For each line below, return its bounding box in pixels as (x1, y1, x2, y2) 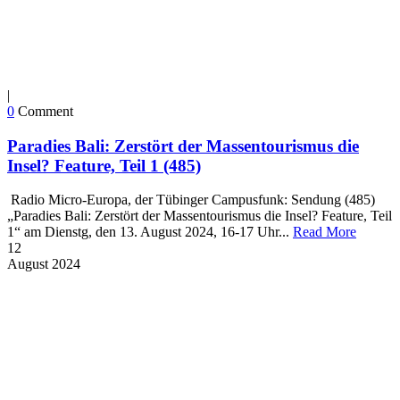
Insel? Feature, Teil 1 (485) (7, 155, 201, 175)
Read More (293, 224, 356, 240)
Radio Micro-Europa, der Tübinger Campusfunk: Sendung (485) (7, 192, 375, 208)
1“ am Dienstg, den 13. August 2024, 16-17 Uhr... (7, 224, 293, 240)
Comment (18, 103, 73, 119)
